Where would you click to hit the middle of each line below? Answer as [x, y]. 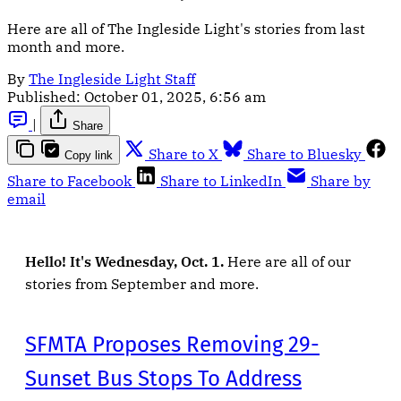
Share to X [183, 154]
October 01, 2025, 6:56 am [175, 96]
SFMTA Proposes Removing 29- [172, 344]
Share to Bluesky [304, 154]
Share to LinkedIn [221, 180]
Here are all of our [289, 261]
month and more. [66, 46]
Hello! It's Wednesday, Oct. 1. [126, 261]
